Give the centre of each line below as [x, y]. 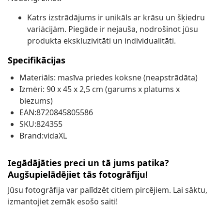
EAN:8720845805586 [56, 113]
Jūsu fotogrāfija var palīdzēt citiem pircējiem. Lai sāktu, [108, 190]
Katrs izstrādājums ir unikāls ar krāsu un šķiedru [116, 18]
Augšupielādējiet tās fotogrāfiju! [78, 175]
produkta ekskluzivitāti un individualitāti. [101, 41]
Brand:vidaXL [43, 136]
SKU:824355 [41, 124]
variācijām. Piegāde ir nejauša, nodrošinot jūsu [113, 29]
